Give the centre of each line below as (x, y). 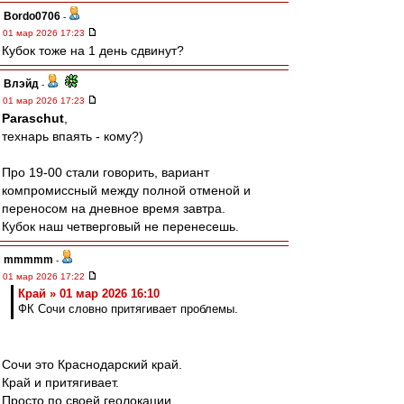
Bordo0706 (32, 16)
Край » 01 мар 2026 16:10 (89, 294)
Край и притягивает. (60, 382)
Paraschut (33, 118)
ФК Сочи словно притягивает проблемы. (128, 309)
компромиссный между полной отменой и (126, 190)
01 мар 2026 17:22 (45, 276)
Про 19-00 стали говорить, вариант (106, 172)
